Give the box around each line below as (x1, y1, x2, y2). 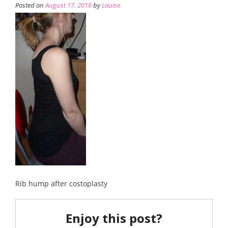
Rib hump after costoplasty (15, 179, 107, 189)
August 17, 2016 (45, 1, 92, 10)
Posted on (15, 1, 45, 10)
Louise (102, 1, 120, 10)
